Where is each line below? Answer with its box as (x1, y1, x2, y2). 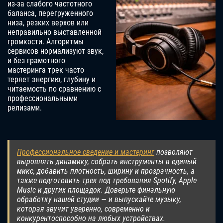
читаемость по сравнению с (7, 84, 101, 94)
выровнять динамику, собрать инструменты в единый (17, 157, 197, 167)
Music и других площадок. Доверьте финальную (17, 185, 175, 195)
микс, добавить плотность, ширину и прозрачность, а (17, 166, 195, 176)
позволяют (154, 147, 193, 157)
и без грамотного (7, 56, 65, 66)
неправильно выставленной (7, 27, 102, 37)
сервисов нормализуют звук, (7, 46, 104, 56)
